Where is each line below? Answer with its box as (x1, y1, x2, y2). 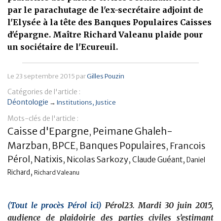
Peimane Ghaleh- (93, 125, 173, 138)
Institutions (57, 98, 92, 107)
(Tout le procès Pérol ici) (7, 200, 102, 211)
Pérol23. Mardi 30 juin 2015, (102, 200, 214, 211)
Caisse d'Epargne (7, 125, 89, 138)
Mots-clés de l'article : (7, 114, 78, 123)
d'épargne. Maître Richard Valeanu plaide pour (7, 30, 203, 40)
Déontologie (7, 98, 48, 107)
